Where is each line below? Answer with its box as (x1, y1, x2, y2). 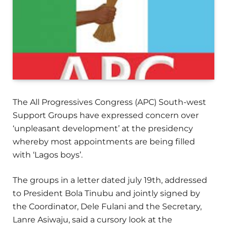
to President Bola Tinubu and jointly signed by (13, 188, 200, 199)
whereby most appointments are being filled (13, 137, 195, 147)
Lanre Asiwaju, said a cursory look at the (13, 215, 172, 225)
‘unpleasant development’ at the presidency (13, 124, 193, 134)
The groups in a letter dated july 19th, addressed (13, 175, 207, 185)
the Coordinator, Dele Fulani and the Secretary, (13, 202, 202, 212)
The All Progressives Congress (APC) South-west (13, 97, 206, 107)
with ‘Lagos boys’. (13, 150, 83, 160)
